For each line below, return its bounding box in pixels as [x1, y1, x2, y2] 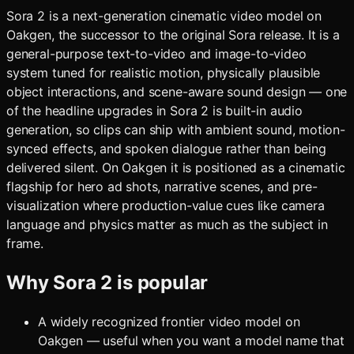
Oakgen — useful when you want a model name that [38, 333, 345, 349]
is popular [112, 270, 209, 294]
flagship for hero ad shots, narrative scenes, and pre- [6, 178, 318, 194]
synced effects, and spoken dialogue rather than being [6, 140, 326, 156]
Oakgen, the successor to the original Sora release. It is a [6, 26, 340, 43]
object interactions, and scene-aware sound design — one [6, 83, 348, 100]
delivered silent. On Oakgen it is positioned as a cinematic [6, 159, 345, 175]
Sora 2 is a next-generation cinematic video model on [6, 7, 322, 24]
